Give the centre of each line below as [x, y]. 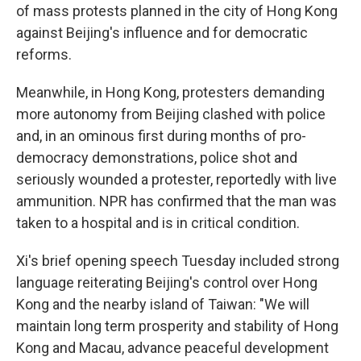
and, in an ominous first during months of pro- [161, 136]
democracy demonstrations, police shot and [157, 158]
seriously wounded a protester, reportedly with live [176, 180]
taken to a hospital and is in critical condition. [158, 223]
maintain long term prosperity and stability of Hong [177, 326]
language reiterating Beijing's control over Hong [167, 283]
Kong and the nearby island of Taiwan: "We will [163, 305]
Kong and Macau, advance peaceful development [172, 348]
